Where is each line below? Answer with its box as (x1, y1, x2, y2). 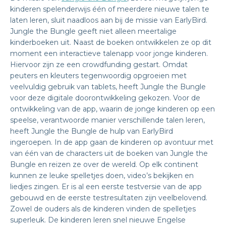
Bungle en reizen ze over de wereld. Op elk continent (10, 160, 198, 169)
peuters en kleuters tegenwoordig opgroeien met (10, 71, 187, 80)
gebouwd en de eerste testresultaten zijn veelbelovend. (10, 193, 207, 202)
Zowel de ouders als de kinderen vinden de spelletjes (10, 204, 196, 213)
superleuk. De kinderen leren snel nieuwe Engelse (10, 215, 186, 224)
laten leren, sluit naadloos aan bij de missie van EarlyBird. (10, 16, 207, 25)
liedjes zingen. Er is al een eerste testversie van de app (10, 182, 202, 191)
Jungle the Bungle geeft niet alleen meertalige (10, 27, 177, 36)
